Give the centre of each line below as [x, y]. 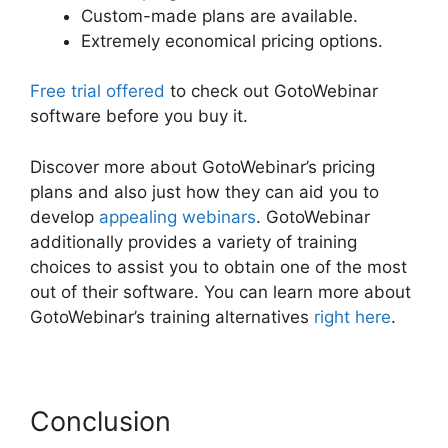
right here [352, 316]
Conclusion [100, 421]
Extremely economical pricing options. [232, 40]
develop [64, 216]
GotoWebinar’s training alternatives [172, 316]
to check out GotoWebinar [271, 91]
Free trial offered [97, 91]
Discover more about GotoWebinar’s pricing [202, 166]
